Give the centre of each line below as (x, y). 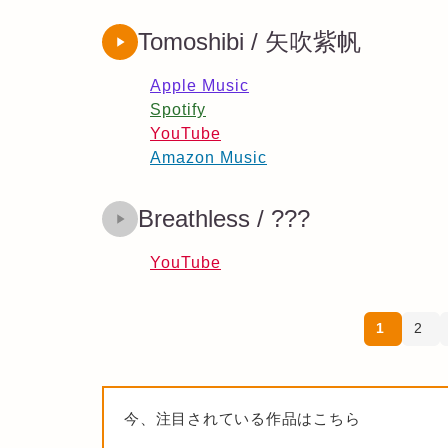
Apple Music (199, 86)
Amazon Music (208, 158)
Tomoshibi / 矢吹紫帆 (249, 42)
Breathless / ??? (224, 219)
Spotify (178, 110)
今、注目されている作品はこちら (242, 419)
